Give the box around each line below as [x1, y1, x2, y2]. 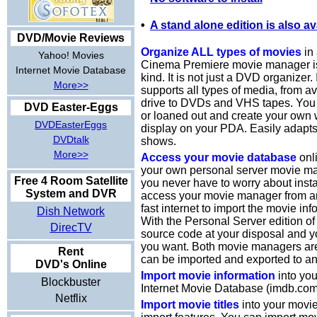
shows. [141, 134, 176, 147]
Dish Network [37, 205, 105, 217]
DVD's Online [35, 258, 107, 270]
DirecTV [50, 221, 92, 234]
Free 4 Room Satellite [13, 175, 128, 187]
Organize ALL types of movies [141, 45, 301, 58]
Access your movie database [141, 151, 296, 163]
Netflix [54, 292, 87, 304]
